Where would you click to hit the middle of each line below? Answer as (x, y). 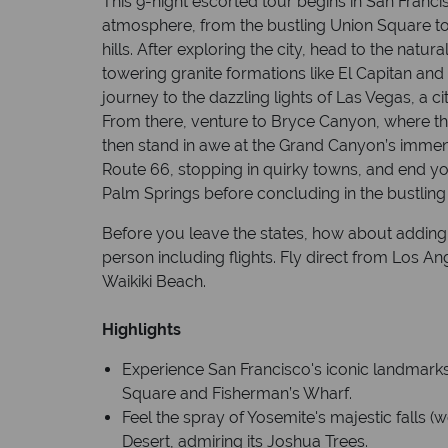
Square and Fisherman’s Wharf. (237, 393)
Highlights (141, 329)
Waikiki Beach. (154, 281)
